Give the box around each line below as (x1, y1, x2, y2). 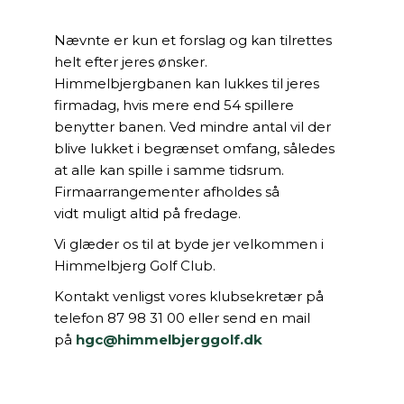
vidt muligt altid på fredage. (54, 205, 241, 222)
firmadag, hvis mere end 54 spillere (54, 96, 294, 114)
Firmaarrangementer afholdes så (54, 183, 280, 200)
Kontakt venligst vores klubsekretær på (54, 288, 324, 305)
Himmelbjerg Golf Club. (54, 257, 216, 274)
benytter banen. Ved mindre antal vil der (54, 118, 331, 135)
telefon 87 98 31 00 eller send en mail (54, 309, 310, 326)
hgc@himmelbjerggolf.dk (76, 331, 262, 348)
